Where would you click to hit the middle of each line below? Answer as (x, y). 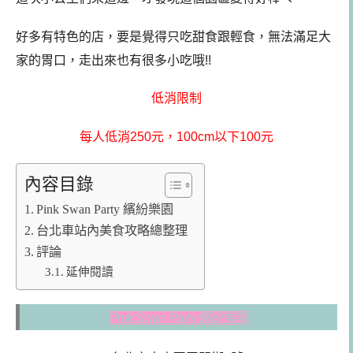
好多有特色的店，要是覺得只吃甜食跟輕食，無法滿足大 (173, 36)
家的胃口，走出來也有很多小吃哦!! (113, 60)
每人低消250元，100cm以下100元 (176, 137)
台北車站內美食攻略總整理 (112, 230)
